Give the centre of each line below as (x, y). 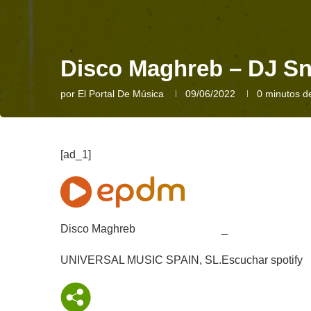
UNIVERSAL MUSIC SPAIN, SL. (141, 260)
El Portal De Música (121, 94)
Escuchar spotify (262, 260)
